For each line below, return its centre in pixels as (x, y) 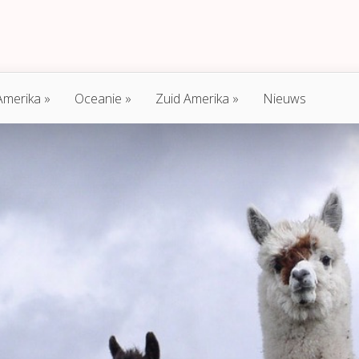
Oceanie (98, 99)
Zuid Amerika (192, 99)
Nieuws (284, 99)
